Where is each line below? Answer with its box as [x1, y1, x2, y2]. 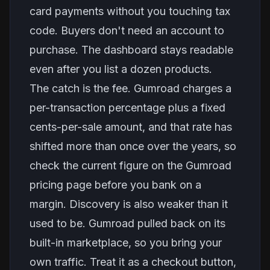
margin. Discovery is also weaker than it [30, 198, 228, 210]
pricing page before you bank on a [30, 178, 201, 191]
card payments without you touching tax [30, 5, 230, 17]
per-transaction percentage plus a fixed [30, 101, 225, 114]
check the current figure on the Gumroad [30, 159, 231, 172]
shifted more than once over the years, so [30, 140, 236, 152]
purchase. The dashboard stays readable [30, 43, 233, 56]
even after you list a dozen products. [30, 63, 212, 75]
